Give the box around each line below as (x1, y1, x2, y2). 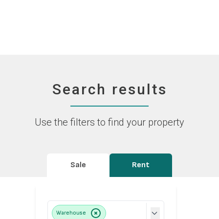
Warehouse (56, 209, 86, 217)
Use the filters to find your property (35, 115, 184, 131)
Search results (52, 79, 167, 102)
